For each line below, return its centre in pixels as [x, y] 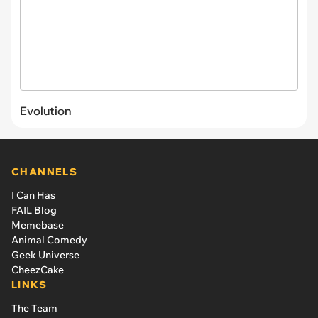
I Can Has [33, 196]
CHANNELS [45, 172]
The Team [34, 308]
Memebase [38, 225]
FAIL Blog [34, 210]
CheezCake [38, 270]
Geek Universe [45, 255]
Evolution [46, 111]
